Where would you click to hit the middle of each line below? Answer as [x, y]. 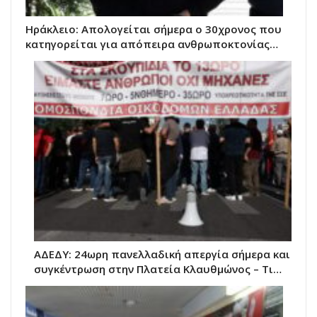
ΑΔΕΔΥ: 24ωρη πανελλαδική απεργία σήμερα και [162, 254]
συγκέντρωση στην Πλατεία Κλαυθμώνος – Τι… [158, 269]
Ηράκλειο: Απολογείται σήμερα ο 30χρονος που [154, 29]
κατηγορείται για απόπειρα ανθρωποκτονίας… [152, 44]
